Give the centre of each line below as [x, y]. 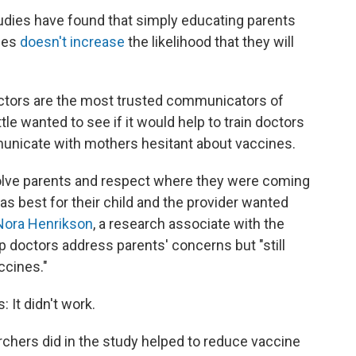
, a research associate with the [189, 224]
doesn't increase [74, 42]
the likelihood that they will [211, 42]
